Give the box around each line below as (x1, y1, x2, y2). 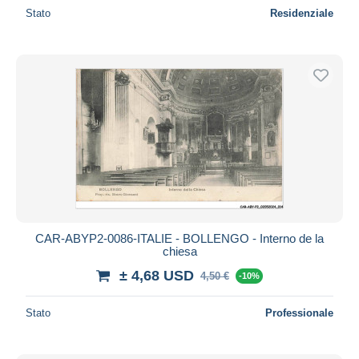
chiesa (162, 244, 197, 258)
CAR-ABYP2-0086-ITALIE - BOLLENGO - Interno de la (35, 231, 324, 245)
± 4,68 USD (119, 267, 194, 284)
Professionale (265, 306, 333, 319)
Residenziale (270, 6, 333, 19)
